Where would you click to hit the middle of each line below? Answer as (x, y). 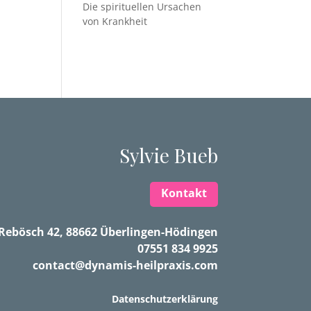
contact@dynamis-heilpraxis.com (125, 265)
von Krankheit (115, 22)
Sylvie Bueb (168, 155)
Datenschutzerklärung (165, 299)
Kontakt (184, 193)
